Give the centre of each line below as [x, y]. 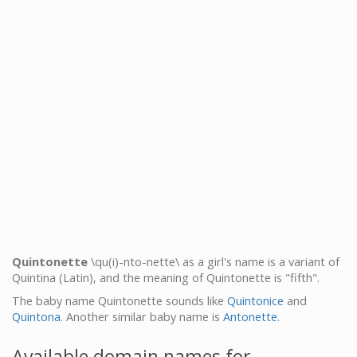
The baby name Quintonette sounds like [120, 300]
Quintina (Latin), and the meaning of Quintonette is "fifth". [166, 277]
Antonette [250, 316]
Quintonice [255, 300]
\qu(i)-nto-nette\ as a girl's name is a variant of [214, 261]
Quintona [36, 316]
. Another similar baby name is [142, 316]
